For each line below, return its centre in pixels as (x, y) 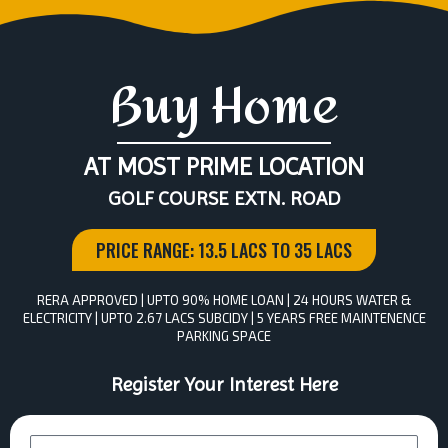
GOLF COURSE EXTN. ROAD (224, 198)
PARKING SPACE (224, 336)
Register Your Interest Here (224, 384)
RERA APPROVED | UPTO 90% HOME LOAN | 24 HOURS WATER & (224, 300)
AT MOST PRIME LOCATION (224, 166)
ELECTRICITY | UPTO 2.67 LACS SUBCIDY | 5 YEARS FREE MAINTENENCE (224, 318)
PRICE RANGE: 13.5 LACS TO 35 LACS (224, 250)
